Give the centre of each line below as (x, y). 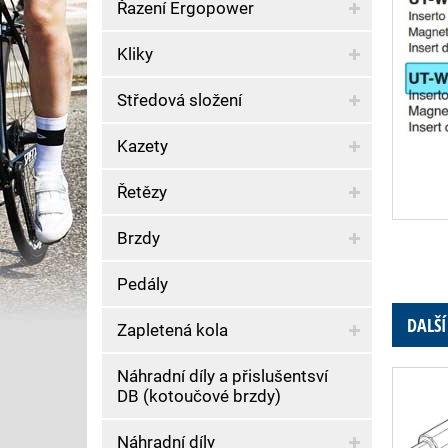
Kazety (142, 146)
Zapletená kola (172, 330)
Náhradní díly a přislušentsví (222, 376)
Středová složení (179, 100)
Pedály (142, 284)
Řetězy (142, 192)
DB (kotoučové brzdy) (199, 396)
